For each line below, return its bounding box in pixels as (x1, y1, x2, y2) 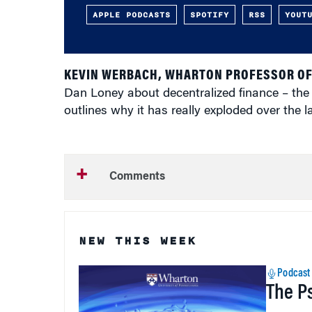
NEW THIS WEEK (78, 232, 196, 250)
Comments (109, 171, 165, 182)
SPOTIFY (189, 8, 229, 21)
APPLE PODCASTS (92, 8, 171, 21)
